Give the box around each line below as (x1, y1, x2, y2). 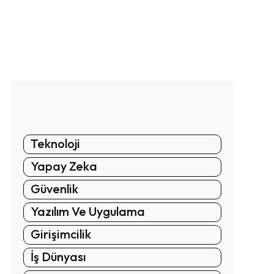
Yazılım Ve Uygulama (31, 203, 145, 219)
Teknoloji (31, 135, 80, 151)
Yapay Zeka (31, 158, 97, 174)
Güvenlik (31, 180, 78, 196)
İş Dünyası (31, 248, 86, 264)
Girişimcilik (31, 226, 91, 242)
